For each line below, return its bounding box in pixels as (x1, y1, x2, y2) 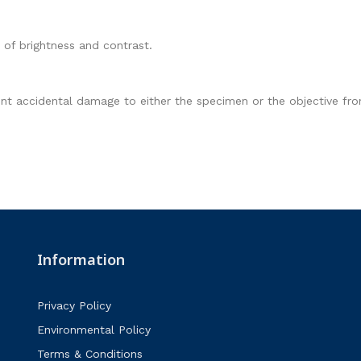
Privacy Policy (36, 298, 111, 312)
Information (36, 249, 125, 269)
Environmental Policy (36, 322, 151, 336)
